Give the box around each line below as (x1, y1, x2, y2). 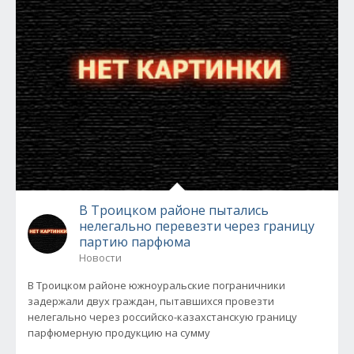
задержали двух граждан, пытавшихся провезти (28, 294, 274, 308)
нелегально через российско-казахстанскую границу (28, 310, 297, 324)
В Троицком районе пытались (79, 201, 269, 219)
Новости (79, 250, 122, 265)
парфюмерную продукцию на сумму (28, 326, 210, 340)
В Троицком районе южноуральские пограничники (28, 278, 285, 292)
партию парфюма (79, 233, 190, 250)
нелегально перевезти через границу (79, 217, 314, 235)
